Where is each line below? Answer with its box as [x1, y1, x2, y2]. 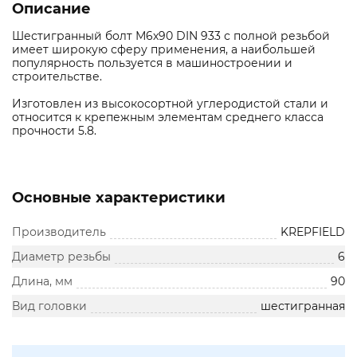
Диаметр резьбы [12, 249, 111, 265]
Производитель [12, 225, 106, 240]
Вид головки [12, 299, 87, 314]
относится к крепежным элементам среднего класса [12, 110, 324, 125]
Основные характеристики [12, 189, 226, 207]
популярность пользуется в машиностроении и [12, 56, 292, 71]
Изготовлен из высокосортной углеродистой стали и [12, 96, 328, 112]
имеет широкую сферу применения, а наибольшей [12, 42, 316, 57]
